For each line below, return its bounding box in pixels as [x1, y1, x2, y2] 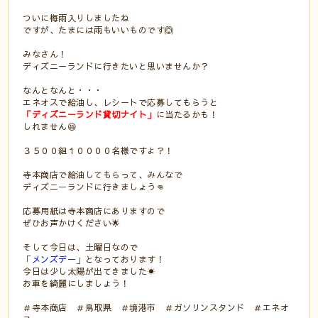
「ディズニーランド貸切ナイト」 [23, 108, 156, 120]
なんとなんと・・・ [23, 84, 103, 96]
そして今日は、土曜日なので [23, 241, 138, 253]
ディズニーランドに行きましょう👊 [23, 180, 165, 192]
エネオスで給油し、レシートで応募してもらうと [23, 96, 219, 108]
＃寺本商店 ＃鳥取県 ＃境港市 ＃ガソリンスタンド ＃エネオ [23, 301, 290, 313]
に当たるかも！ [155, 108, 219, 120]
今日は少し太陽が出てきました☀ [23, 265, 156, 277]
